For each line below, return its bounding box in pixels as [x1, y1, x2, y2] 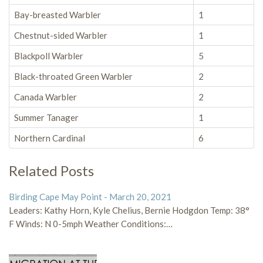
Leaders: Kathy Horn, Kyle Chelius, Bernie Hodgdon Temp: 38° [9, 205, 249, 215]
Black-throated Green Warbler [14, 71, 133, 82]
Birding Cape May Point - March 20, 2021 [9, 191, 171, 202]
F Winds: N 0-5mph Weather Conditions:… [9, 218, 173, 229]
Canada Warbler [14, 92, 77, 102]
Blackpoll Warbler [14, 50, 83, 61]
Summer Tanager [14, 112, 79, 123]
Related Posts [9, 162, 94, 179]
